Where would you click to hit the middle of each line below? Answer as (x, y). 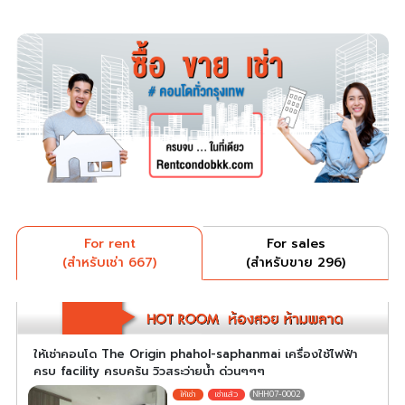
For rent (109, 243)
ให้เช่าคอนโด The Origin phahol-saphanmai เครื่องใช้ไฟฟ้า (195, 354)
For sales (296, 243)
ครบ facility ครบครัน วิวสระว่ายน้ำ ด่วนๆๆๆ (149, 372)
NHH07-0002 (278, 395)
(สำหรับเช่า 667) (109, 262)
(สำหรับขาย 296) (296, 262)
